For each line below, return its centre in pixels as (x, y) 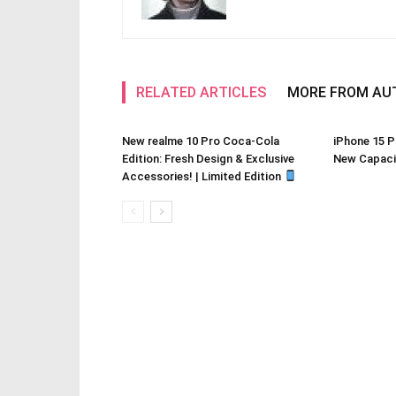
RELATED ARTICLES (201, 92)
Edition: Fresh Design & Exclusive (208, 158)
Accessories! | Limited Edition (203, 176)
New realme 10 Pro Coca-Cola (201, 141)
